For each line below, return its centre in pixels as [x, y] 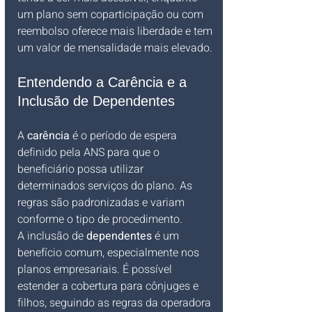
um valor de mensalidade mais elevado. [115, 48]
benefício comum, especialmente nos [110, 253]
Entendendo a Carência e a [104, 82]
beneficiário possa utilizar [82, 169]
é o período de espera [125, 136]
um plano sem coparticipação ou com [112, 15]
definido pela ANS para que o [90, 153]
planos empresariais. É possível [96, 270]
